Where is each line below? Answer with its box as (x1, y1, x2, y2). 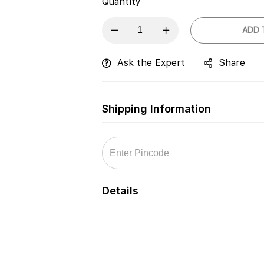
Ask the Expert (117, 57, 185, 68)
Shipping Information (101, 102, 211, 115)
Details (101, 184, 138, 197)
